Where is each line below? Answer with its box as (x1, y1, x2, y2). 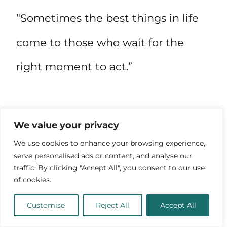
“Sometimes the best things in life (16, 11, 199, 24)
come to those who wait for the (16, 35, 184, 49)
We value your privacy (14, 120, 119, 131)
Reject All (96, 201, 129, 210)
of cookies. (14, 175, 51, 184)
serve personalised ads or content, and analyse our (14, 151, 192, 160)
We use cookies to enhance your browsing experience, (14, 139, 205, 148)
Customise (27, 201, 65, 210)
